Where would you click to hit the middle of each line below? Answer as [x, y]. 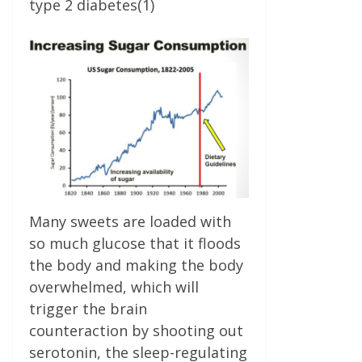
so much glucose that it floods [135, 243]
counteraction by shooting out [136, 330]
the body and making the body [136, 265]
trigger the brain [88, 308]
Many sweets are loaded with [130, 221]
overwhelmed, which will [114, 286]
